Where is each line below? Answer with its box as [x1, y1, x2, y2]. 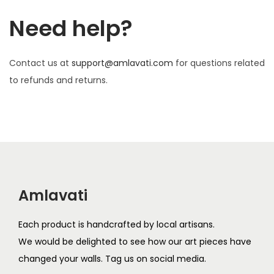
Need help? [9, 13, 133, 44]
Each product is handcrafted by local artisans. [18, 218, 215, 231]
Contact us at [9, 57, 72, 69]
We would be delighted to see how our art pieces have [18, 235, 251, 248]
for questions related [173, 57, 265, 69]
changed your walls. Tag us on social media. [18, 253, 206, 265]
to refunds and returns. [9, 74, 108, 86]
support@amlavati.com [72, 57, 173, 69]
